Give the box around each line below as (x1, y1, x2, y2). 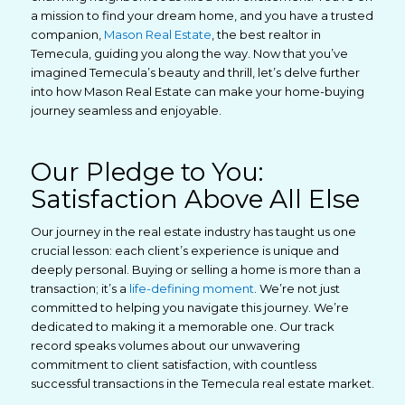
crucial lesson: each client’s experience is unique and (30, 243, 339, 259)
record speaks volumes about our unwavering (30, 338, 300, 353)
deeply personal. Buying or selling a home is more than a (30, 262, 361, 278)
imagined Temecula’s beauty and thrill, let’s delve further (30, 65, 360, 80)
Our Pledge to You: (30, 156, 263, 188)
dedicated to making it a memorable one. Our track (30, 319, 334, 334)
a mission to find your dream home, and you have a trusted (30, 8, 373, 24)
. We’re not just (253, 281, 340, 297)
